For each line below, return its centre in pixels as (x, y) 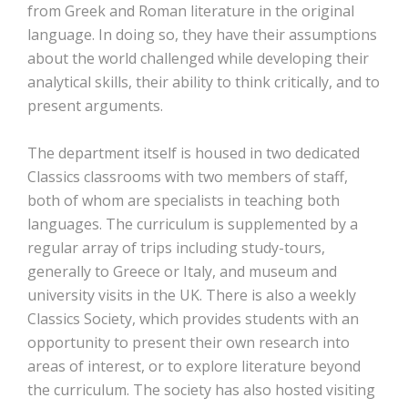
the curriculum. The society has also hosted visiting (201, 390)
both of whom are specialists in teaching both (184, 200)
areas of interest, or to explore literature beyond (194, 366)
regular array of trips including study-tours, (176, 248)
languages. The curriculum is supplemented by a (193, 224)
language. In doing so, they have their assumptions (202, 35)
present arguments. (95, 106)
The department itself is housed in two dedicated (194, 153)
